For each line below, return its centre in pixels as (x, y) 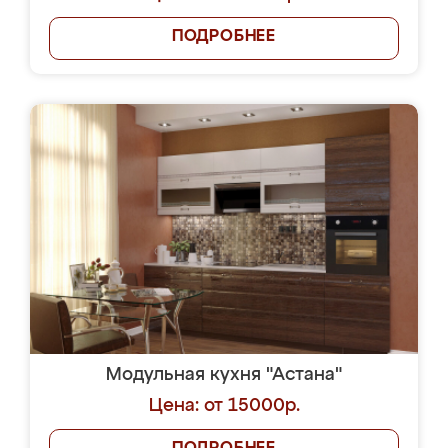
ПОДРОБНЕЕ (224, 37)
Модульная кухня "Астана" (224, 375)
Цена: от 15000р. (224, 406)
